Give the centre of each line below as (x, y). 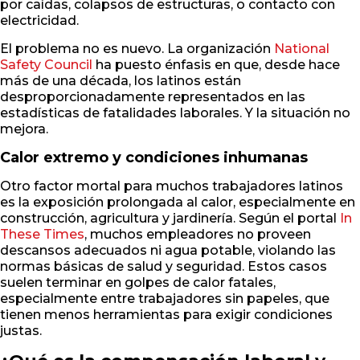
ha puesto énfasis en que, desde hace (216, 65)
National (302, 49)
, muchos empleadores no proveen (198, 235)
